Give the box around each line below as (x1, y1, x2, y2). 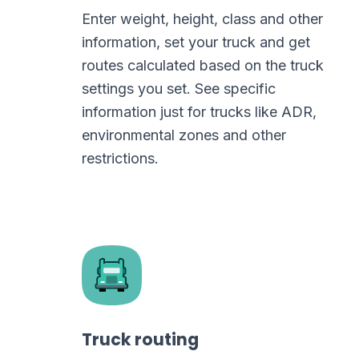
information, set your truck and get (82, 34, 310, 50)
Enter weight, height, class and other (82, 10, 323, 27)
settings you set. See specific (82, 80, 276, 97)
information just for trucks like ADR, (82, 103, 317, 120)
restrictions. (82, 150, 159, 167)
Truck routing (82, 328, 199, 351)
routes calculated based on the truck (82, 57, 324, 74)
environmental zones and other (82, 127, 286, 143)
